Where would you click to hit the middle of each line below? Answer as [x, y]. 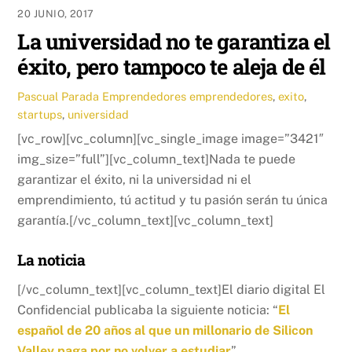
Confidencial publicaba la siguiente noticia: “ [148, 310]
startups [40, 114]
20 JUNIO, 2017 [56, 13]
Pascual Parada [59, 96]
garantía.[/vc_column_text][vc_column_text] [146, 220]
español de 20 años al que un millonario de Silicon [165, 331]
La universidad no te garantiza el [174, 40]
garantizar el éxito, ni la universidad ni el [135, 179]
